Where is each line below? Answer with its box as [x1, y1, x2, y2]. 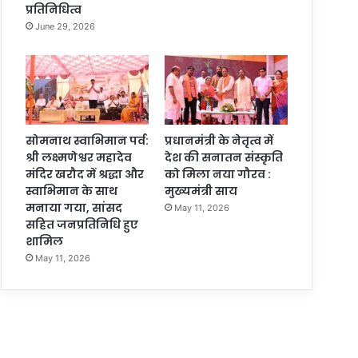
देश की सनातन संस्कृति [164, 149, 283, 166]
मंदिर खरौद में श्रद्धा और [26, 166, 145, 183]
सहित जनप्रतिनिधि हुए [26, 217, 139, 233]
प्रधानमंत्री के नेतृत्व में [164, 133, 273, 149]
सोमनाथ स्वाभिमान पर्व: [26, 133, 149, 149]
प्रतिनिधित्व [26, 2, 82, 18]
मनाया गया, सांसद [26, 200, 123, 217]
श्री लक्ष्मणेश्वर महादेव [26, 149, 133, 166]
